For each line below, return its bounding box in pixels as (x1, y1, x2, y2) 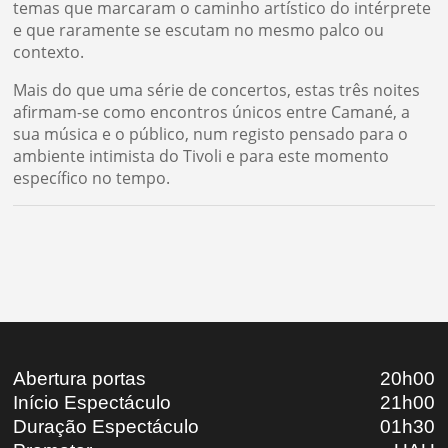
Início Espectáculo (13, 392, 172, 414)
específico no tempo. (13, 166, 171, 189)
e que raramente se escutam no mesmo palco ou (13, 18, 385, 41)
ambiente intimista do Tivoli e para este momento (13, 144, 390, 167)
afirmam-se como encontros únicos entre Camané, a (13, 100, 411, 123)
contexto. (13, 40, 85, 63)
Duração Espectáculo (13, 416, 200, 438)
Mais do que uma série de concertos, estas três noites (13, 78, 421, 101)
